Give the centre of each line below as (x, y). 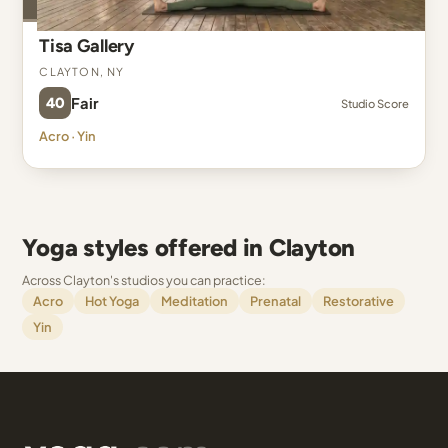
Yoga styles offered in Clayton (189, 247)
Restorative (359, 301)
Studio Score (374, 103)
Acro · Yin (68, 136)
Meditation (195, 301)
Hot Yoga (112, 301)
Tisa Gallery (87, 46)
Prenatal (276, 301)
